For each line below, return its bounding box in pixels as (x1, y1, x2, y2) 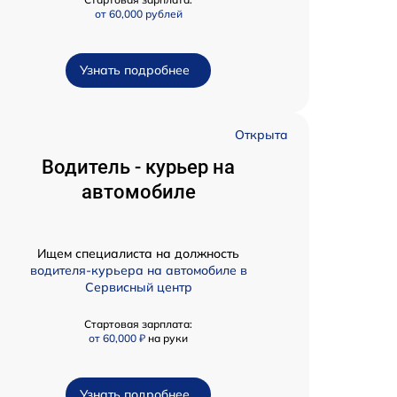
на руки (148, 331, 188, 346)
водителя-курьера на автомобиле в (29, 262, 247, 279)
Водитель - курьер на (42, 156, 235, 179)
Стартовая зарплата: (84, 317, 192, 331)
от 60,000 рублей (94, 7, 183, 21)
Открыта (235, 127, 288, 144)
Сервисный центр (84, 279, 192, 296)
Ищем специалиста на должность (37, 245, 239, 262)
